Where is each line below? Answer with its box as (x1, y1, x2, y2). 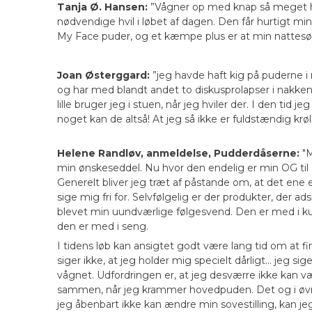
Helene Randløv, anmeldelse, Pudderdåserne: (57, 147, 299, 160)
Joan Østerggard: (57, 69, 150, 82)
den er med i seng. (57, 220, 148, 233)
